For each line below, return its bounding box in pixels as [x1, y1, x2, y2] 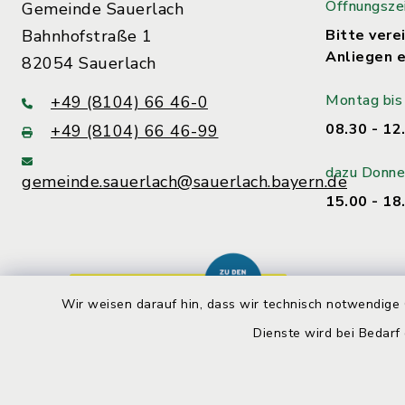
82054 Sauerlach [22, 52, 156, 75]
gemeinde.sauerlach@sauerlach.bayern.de [22, 171, 347, 193]
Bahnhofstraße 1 [22, 25, 153, 48]
